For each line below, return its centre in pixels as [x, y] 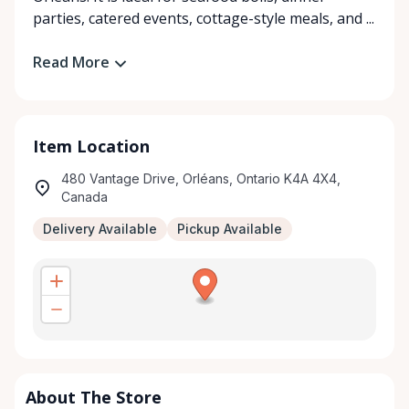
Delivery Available [100, 228]
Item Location [91, 146]
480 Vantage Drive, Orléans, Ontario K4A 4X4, [201, 178]
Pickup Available [230, 228]
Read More [71, 62]
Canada [84, 196]
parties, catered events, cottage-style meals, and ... [204, 18]
